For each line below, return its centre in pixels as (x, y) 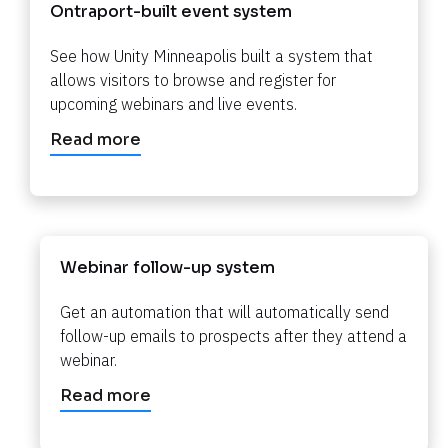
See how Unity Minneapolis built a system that (211, 55)
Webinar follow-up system (167, 267)
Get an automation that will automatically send (224, 311)
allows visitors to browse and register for (193, 79)
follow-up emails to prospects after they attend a (233, 335)
